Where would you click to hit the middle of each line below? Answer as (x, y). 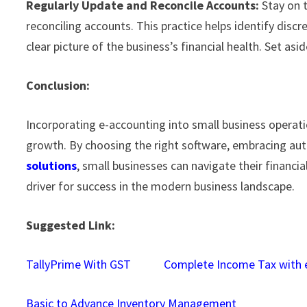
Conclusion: (58, 85)
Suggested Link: (71, 225)
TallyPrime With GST (79, 264)
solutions (52, 165)
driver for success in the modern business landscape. (161, 186)
